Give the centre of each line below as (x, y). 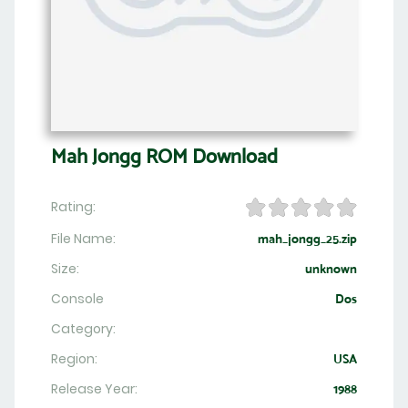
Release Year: (94, 389)
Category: (83, 329)
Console (77, 299)
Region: (74, 359)
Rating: (73, 207)
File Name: (83, 239)
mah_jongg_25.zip (307, 239)
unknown (331, 269)
